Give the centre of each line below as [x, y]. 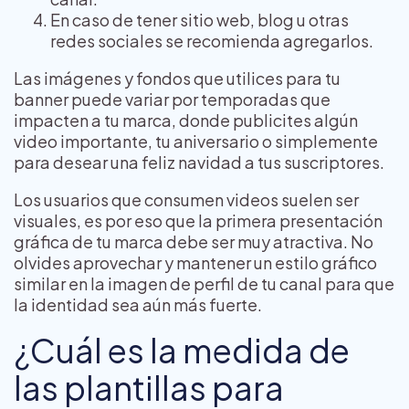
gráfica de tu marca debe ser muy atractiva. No [194, 242]
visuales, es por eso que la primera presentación [198, 221]
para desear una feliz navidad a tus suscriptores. [200, 163]
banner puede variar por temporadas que [172, 100]
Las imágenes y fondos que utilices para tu [177, 79]
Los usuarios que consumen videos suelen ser [186, 200]
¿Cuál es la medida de [182, 351]
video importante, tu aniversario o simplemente [196, 142]
